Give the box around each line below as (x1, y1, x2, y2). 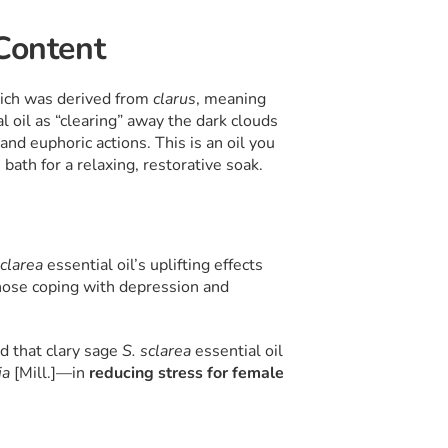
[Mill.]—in (13, 362, 89, 385)
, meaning (195, 88, 266, 111)
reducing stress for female (88, 362, 284, 385)
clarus (152, 88, 196, 111)
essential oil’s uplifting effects (46, 254, 263, 277)
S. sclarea (117, 340, 195, 363)
